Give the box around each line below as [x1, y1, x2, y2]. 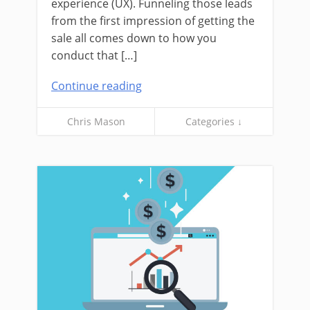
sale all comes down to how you [51, 30, 217, 46]
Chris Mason [66, 115, 125, 129]
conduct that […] [51, 48, 137, 64]
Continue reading [51, 78, 142, 94]
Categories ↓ [185, 115, 242, 129]
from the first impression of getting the [51, 13, 255, 29]
